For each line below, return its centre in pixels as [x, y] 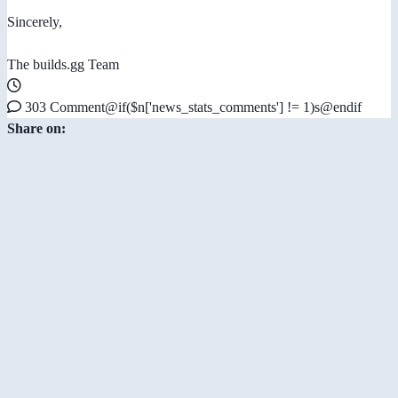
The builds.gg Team [63, 64]
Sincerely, [35, 21]
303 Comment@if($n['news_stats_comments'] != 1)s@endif [191, 107]
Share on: [36, 128]
